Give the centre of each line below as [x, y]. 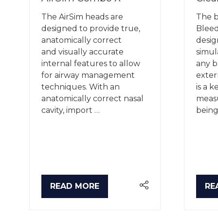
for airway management [88, 75]
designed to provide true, [91, 28]
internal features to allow [91, 63]
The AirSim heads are [82, 17]
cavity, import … [71, 110]
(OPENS [65, 191]
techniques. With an [81, 87]
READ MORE [75, 186]
